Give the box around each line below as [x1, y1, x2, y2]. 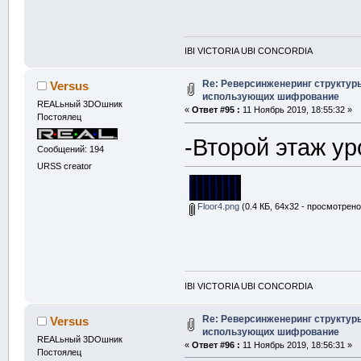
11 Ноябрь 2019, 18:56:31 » [240, 339, 353, 350]
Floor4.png [194, 201, 239, 212]
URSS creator [36, 161, 92, 172]
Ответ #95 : [192, 105, 241, 115]
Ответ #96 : [192, 339, 241, 350]
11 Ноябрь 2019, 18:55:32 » [240, 105, 353, 115]
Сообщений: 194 [36, 143, 104, 154]
